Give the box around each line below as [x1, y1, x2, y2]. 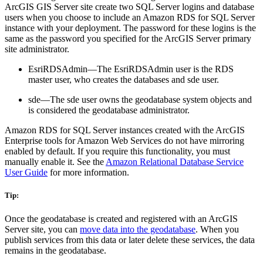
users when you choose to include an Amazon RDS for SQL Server [5, 12, 255, 23]
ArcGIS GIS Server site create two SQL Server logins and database [5, 2, 254, 12]
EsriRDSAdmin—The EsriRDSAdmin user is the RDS [28, 64, 234, 75]
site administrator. [5, 44, 69, 55]
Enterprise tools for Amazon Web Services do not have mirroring [5, 136, 244, 146]
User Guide [5, 167, 48, 178]
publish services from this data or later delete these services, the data [5, 234, 255, 245]
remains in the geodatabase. [5, 245, 106, 255]
